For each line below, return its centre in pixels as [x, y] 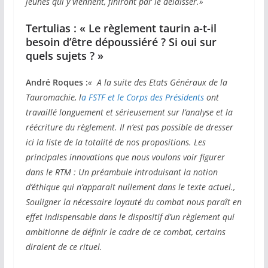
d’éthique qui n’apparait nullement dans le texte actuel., [130, 187]
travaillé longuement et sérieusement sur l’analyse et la [129, 112]
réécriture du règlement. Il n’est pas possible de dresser [129, 127]
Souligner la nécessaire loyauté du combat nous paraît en [133, 202]
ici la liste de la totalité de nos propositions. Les [115, 142]
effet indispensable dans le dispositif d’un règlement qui [130, 217]
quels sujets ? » [70, 56]
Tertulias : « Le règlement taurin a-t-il [121, 28]
